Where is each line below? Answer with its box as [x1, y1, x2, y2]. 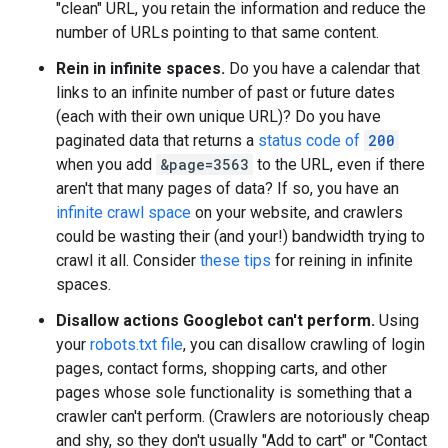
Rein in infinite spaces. [56, 59, 225, 78]
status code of [258, 131, 364, 150]
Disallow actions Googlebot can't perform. [56, 311, 375, 330]
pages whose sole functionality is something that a [56, 383, 412, 402]
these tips [200, 251, 271, 270]
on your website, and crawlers [191, 203, 403, 222]
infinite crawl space [56, 203, 191, 222]
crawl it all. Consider [56, 251, 200, 270]
